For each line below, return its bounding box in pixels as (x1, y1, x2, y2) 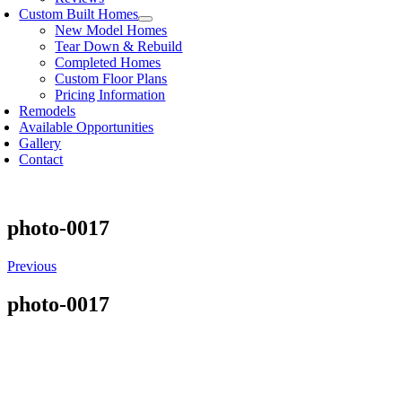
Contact (19, 152, 64, 167)
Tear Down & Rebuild (55, 39, 183, 54)
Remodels (19, 103, 76, 118)
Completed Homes (55, 55, 162, 70)
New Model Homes (55, 22, 168, 38)
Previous (7, 258, 57, 274)
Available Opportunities (19, 119, 154, 135)
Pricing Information (55, 87, 166, 102)
